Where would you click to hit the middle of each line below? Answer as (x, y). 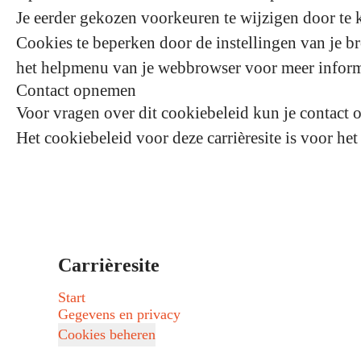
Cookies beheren (107, 334)
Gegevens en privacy (119, 314)
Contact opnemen (76, 90)
